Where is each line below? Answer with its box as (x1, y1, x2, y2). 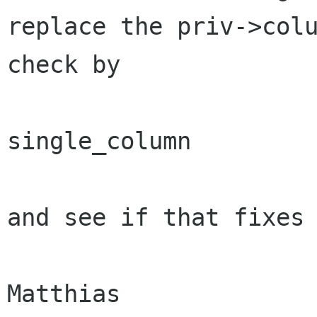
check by (7, 50, 134, 79)
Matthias (7, 279, 120, 309)
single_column (7, 127, 191, 156)
